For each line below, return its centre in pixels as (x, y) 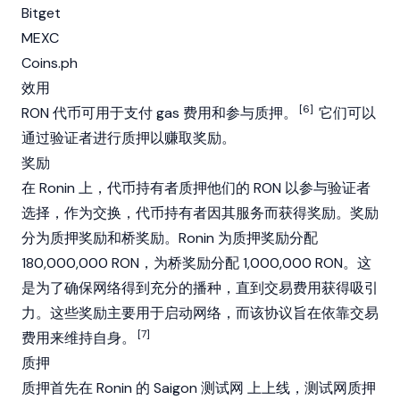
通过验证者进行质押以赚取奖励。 (129, 138)
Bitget (41, 13)
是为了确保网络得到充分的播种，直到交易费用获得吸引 (200, 288)
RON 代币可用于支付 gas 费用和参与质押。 (159, 113)
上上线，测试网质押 (310, 388)
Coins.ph (50, 63)
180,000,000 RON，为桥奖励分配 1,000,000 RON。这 (196, 263)
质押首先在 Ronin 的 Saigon (111, 388)
